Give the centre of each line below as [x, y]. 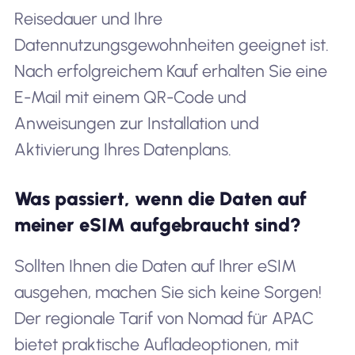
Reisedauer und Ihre [88, 18]
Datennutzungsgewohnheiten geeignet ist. [171, 44]
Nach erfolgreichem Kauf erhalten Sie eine [170, 71]
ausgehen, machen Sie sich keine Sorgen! [168, 292]
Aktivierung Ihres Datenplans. [122, 149]
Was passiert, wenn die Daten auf [160, 198]
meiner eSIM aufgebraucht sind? [157, 224]
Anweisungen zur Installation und [136, 123]
